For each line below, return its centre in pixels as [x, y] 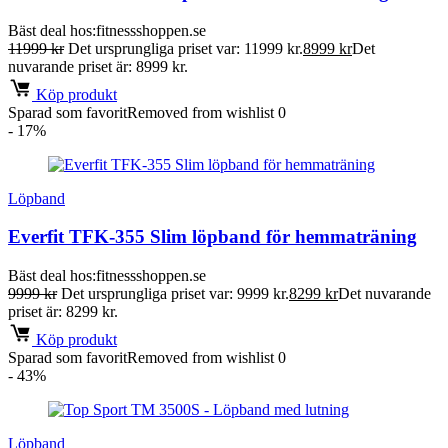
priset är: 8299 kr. [63, 312]
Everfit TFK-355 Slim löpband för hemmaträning [212, 237]
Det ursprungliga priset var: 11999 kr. [185, 48]
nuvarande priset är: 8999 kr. [98, 66]
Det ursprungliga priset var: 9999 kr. [175, 294]
